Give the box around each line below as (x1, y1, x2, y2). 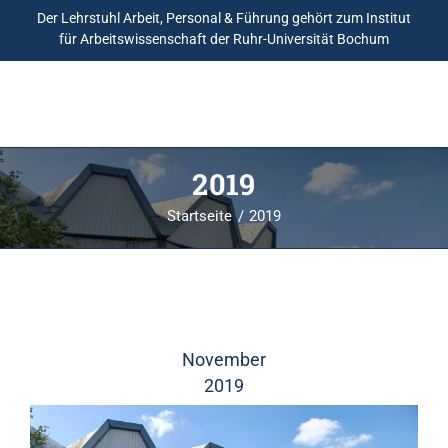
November (181, 349, 266, 370)
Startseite (167, 207, 233, 226)
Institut (366, 10, 411, 27)
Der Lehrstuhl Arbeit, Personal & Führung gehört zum (37, 10, 366, 27)
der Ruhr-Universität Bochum (207, 31, 389, 48)
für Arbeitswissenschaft (59, 31, 207, 48)
